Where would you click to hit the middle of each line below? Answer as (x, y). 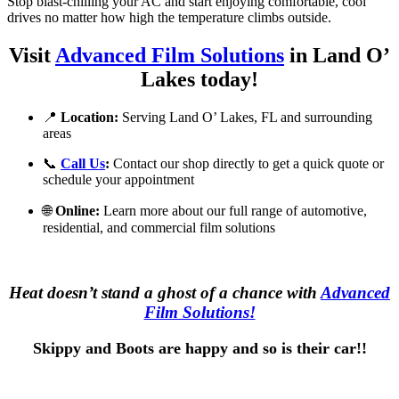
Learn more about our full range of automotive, (233, 211)
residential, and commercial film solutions (159, 228)
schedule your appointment (118, 179)
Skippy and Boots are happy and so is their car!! (199, 349)
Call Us (83, 163)
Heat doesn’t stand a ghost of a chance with (165, 292)
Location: (90, 117)
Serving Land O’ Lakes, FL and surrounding (245, 117)
